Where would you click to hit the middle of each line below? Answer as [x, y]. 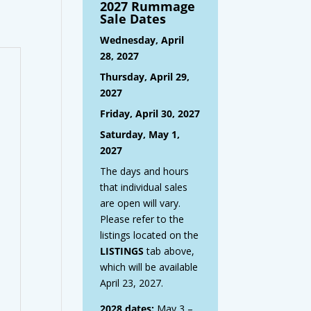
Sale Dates [133, 19]
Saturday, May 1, [140, 135]
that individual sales [144, 187]
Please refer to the [142, 219]
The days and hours [145, 171]
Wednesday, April [142, 40]
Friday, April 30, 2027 [150, 114]
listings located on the [150, 235]
